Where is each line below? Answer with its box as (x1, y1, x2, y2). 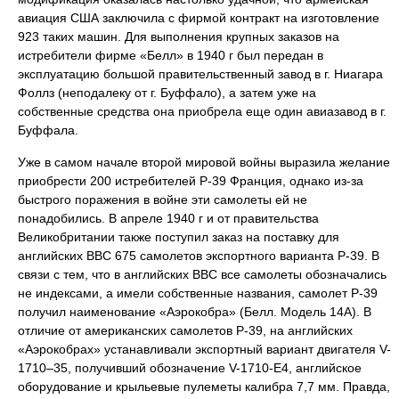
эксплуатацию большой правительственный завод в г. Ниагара (18, 67, 383, 81)
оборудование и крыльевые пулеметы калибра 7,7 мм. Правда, (18, 379, 390, 394)
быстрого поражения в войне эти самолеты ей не (18, 192, 307, 207)
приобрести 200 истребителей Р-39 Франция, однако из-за (18, 174, 363, 188)
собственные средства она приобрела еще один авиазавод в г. (18, 104, 387, 118)
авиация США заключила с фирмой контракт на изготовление (18, 11, 379, 25)
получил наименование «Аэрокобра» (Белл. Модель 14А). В (18, 305, 371, 319)
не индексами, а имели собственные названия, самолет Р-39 (18, 286, 378, 300)
